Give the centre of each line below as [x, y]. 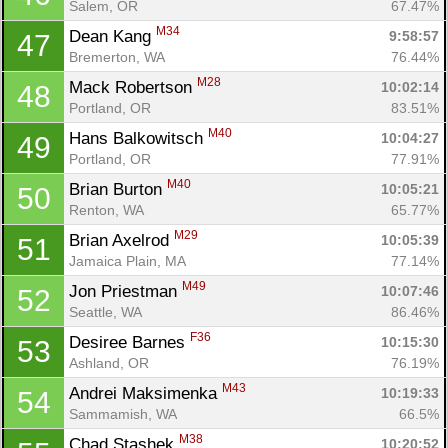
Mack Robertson [133, 87]
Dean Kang [112, 36]
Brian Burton [118, 189]
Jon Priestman [125, 291]
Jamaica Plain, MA [127, 260]
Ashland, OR [109, 362]
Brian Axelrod [121, 240]
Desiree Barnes [129, 342]
